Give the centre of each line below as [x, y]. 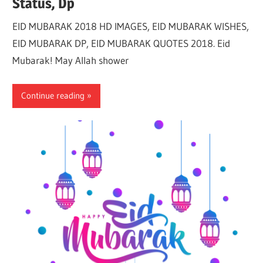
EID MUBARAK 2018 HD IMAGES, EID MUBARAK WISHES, [131, 26]
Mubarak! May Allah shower [71, 60]
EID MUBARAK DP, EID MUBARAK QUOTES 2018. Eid [122, 43]
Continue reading [53, 96]
